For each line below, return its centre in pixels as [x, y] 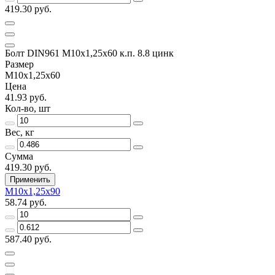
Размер [19, 64]
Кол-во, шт [28, 108]
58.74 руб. [26, 202]
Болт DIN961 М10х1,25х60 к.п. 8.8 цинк [89, 53]
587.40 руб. [28, 239]
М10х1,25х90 [33, 191]
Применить [30, 179]
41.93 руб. [26, 97]
